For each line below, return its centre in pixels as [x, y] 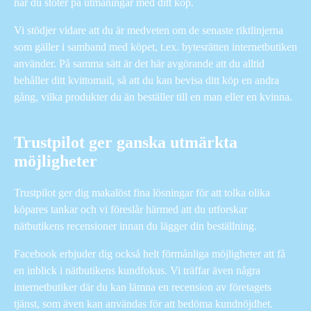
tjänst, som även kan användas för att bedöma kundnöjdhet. [143, 303]
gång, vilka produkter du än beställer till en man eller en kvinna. [153, 96]
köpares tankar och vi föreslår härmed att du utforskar [131, 209]
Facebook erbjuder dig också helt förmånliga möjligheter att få [150, 253]
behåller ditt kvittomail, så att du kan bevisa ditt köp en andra [146, 80]
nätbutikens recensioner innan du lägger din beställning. [135, 226]
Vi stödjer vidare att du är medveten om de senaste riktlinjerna [149, 30]
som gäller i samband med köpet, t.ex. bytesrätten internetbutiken [155, 47]
